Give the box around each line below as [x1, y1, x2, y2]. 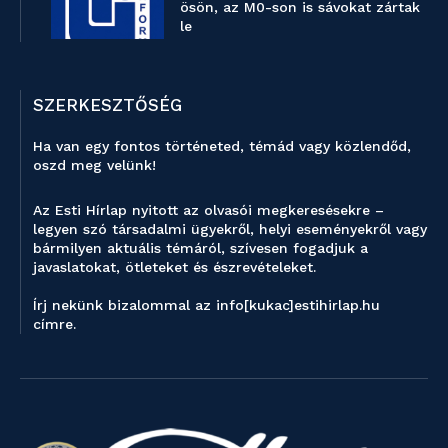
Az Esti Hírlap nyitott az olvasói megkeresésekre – [33, 201, 384, 218]
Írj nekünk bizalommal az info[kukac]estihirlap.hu [33, 296, 380, 313]
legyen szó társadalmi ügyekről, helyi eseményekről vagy [33, 220, 427, 237]
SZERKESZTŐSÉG [33, 94, 182, 115]
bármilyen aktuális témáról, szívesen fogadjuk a [33, 239, 368, 256]
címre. [33, 315, 81, 332]
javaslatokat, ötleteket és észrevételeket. [33, 258, 316, 275]
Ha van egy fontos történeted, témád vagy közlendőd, [33, 137, 411, 154]
